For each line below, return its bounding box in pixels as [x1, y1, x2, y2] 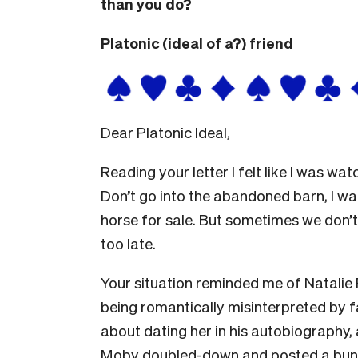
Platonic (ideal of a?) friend [101, 33, 293, 52]
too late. [101, 233, 159, 253]
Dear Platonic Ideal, [101, 121, 230, 141]
